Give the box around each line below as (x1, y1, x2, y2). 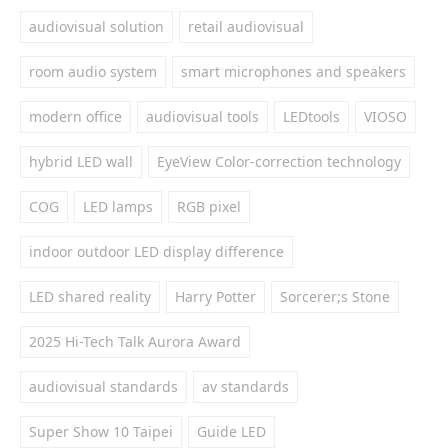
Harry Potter (175, 287, 256, 306)
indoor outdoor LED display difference (29, 242, 284, 261)
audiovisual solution (29, 17, 164, 36)
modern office (29, 107, 122, 126)
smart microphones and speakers (181, 62, 406, 81)
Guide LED (197, 422, 266, 441)
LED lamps (83, 197, 153, 216)
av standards (202, 377, 289, 396)
